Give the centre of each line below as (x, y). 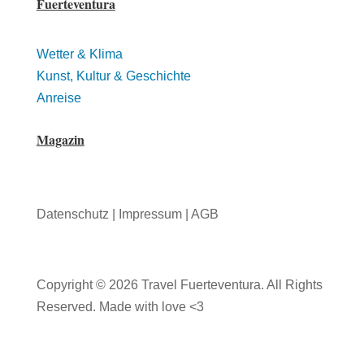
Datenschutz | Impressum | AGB (129, 214)
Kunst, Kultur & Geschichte (113, 76)
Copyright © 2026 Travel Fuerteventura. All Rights (179, 285)
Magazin (60, 139)
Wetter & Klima (79, 54)
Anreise (58, 98)
